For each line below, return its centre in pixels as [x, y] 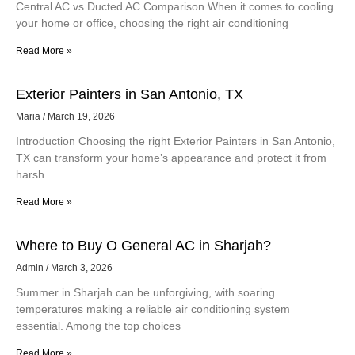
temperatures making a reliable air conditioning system [153, 309]
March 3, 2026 [80, 268]
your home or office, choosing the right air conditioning [152, 23]
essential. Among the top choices [98, 326]
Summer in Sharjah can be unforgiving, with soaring [145, 293]
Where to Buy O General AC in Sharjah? [143, 246]
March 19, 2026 [80, 117]
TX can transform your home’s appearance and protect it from [171, 158]
